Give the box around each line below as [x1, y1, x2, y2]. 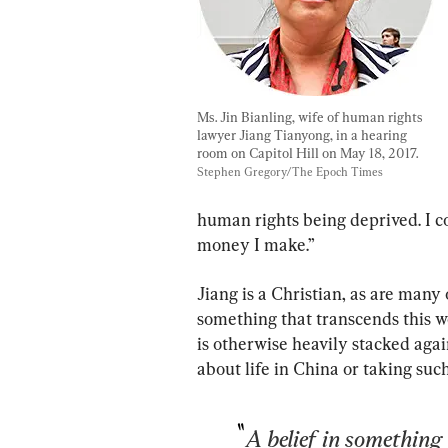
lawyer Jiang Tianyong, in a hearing [197, 126, 410, 143]
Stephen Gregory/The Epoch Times [197, 164, 383, 179]
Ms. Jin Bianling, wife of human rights [197, 108, 426, 125]
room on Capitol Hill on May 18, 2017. [197, 144, 421, 161]
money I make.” [197, 233, 315, 255]
